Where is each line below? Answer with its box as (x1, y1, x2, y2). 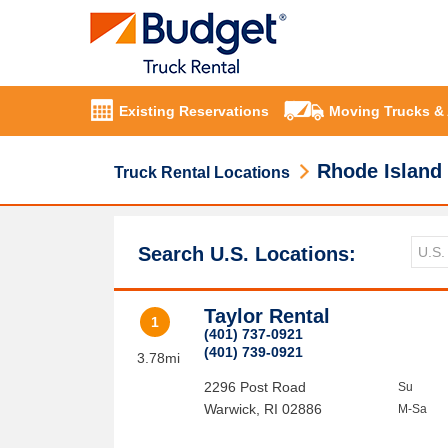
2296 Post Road (204, 379, 307, 395)
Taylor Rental (204, 305, 331, 327)
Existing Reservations (119, 103, 269, 120)
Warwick (204, 401, 257, 417)
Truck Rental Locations (114, 164, 290, 181)
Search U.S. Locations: (138, 243, 356, 265)
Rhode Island (317, 160, 442, 182)
